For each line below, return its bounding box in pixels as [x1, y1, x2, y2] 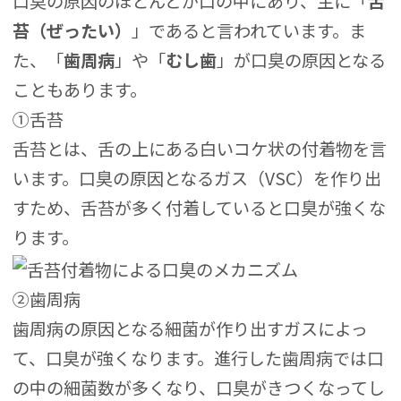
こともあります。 [13, 77, 148, 103]
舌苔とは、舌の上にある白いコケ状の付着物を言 [13, 136, 388, 162]
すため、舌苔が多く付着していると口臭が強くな [13, 195, 387, 221]
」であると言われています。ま [132, 18, 367, 44]
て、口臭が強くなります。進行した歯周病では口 [13, 345, 385, 371]
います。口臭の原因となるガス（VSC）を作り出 [13, 166, 382, 192]
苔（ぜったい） [13, 18, 132, 44]
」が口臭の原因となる [217, 47, 387, 73]
